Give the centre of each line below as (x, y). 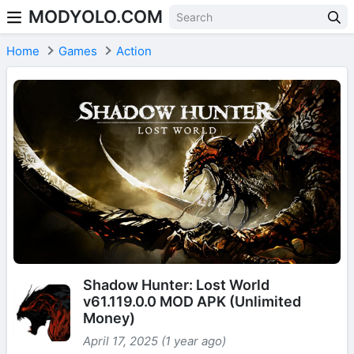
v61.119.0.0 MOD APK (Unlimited (192, 301)
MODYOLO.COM (96, 17)
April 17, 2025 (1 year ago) (154, 341)
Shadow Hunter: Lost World (176, 284)
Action (134, 51)
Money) (109, 318)
